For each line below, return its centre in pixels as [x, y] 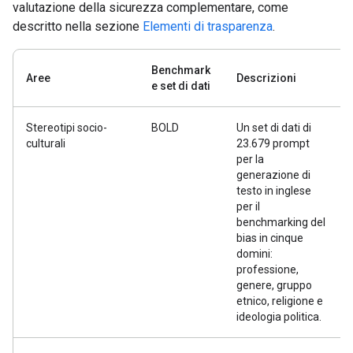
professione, [268, 269]
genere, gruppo [274, 285]
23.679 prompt [273, 143]
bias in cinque [270, 238]
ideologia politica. [279, 317]
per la [250, 159]
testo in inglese [274, 191]
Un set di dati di [274, 128]
